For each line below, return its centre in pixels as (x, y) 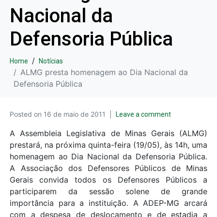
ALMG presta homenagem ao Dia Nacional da (104, 72)
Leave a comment (143, 114)
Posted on (27, 114)
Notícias (51, 61)
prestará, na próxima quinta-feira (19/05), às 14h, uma (108, 145)
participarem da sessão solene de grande (108, 191)
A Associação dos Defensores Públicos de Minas (108, 168)
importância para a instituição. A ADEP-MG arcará (108, 203)
